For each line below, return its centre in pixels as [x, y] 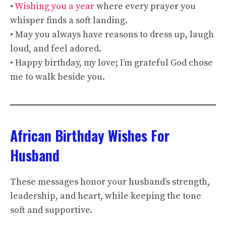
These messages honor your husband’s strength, [110, 182]
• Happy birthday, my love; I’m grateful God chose [111, 63]
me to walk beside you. [58, 77]
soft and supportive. [51, 210]
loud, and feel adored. [56, 49]
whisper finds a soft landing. [69, 20]
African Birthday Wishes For [90, 135]
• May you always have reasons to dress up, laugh [112, 35]
